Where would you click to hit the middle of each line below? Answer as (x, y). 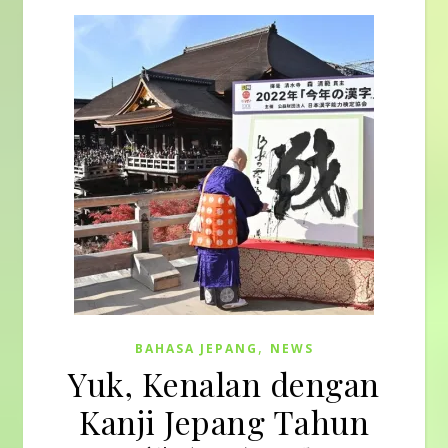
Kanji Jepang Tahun (224, 421)
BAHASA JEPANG (196, 348)
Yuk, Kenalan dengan (224, 383)
